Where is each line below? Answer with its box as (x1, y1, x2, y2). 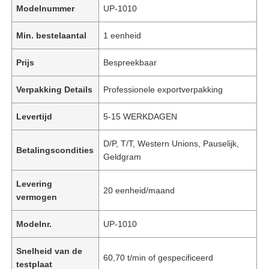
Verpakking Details (16, 84, 93, 94)
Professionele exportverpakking (103, 84, 223, 94)
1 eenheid (103, 30, 142, 40)
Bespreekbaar (103, 57, 157, 67)
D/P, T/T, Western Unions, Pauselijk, (103, 138, 240, 148)
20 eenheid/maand (103, 185, 175, 195)
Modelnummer (16, 3, 75, 13)
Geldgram (103, 151, 142, 162)
